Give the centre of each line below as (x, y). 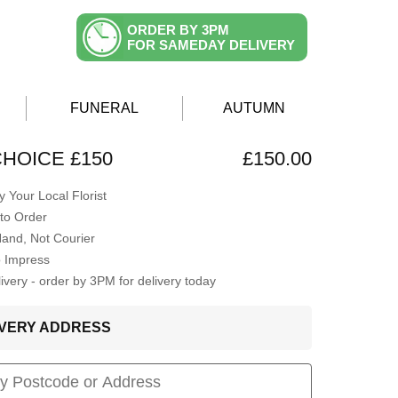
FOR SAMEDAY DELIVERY (211, 45)
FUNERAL (104, 108)
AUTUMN (254, 108)
